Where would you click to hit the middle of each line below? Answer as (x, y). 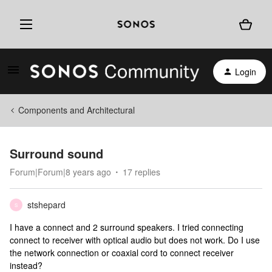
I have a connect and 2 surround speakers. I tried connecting (127, 227)
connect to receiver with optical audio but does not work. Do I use (135, 240)
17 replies (141, 172)
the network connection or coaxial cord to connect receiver (122, 253)
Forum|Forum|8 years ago (60, 172)
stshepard (46, 205)
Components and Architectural (76, 110)
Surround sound (56, 153)
